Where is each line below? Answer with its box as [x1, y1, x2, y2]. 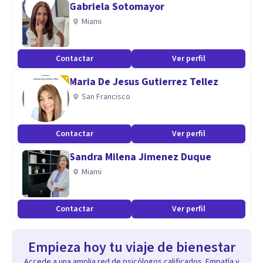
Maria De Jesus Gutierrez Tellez [69, 75, 218, 89]
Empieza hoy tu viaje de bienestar [28, 237, 235, 258]
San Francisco [82, 91, 130, 103]
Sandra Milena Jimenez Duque [69, 150, 211, 164]
